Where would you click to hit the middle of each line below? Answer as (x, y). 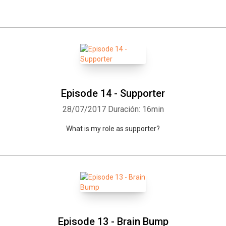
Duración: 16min (136, 109)
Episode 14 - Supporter (113, 93)
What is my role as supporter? (113, 129)
